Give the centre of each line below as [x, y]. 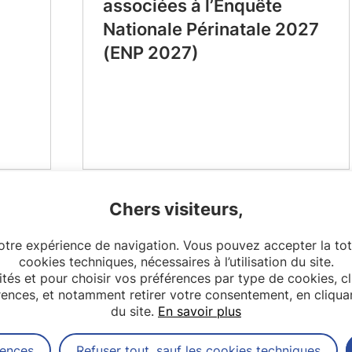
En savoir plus [200, 311]
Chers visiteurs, [176, 209]
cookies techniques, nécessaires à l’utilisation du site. [176, 262]
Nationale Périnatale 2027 [211, 29]
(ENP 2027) [150, 53]
